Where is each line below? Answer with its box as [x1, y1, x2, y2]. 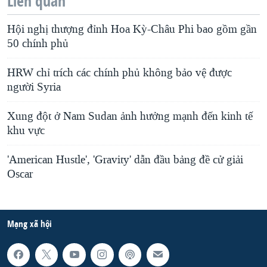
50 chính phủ [7, 36, 69, 51]
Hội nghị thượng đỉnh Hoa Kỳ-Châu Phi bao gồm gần [7, 22, 257, 37]
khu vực [7, 123, 45, 138]
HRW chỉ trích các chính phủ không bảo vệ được [7, 66, 232, 80]
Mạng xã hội [7, 218, 52, 231]
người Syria [7, 80, 61, 95]
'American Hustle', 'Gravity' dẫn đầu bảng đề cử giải [7, 153, 243, 167]
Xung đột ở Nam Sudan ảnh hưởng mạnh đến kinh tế [7, 109, 253, 124]
